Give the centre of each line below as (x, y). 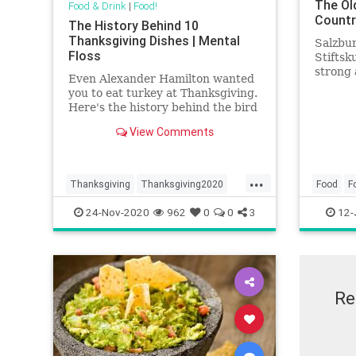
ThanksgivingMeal (111, 209)
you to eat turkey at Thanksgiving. (163, 93)
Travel (331, 209)
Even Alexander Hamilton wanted (161, 79)
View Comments (170, 132)
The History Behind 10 (133, 26)
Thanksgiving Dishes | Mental (154, 41)
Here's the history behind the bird (163, 108)
